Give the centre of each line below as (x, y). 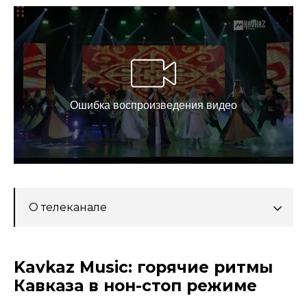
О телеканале (68, 208)
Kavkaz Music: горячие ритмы (143, 268)
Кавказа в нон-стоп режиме (135, 286)
